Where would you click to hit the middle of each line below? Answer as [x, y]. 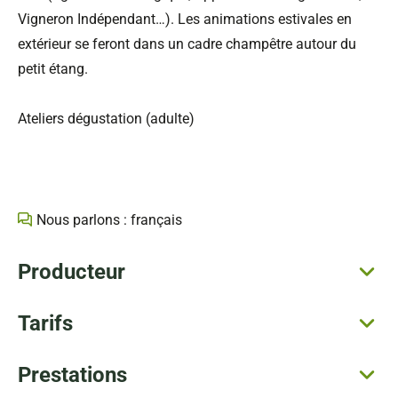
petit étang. [53, 69]
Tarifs [45, 324]
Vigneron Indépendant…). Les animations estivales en [185, 20]
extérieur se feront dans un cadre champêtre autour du [187, 44]
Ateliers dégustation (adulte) [106, 119]
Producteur [72, 272]
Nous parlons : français [109, 220]
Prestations [72, 375]
